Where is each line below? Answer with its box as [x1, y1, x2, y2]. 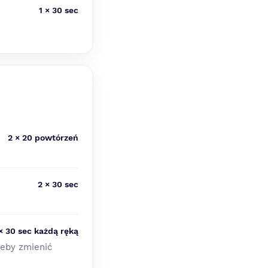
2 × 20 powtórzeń [8, 133, 78, 142]
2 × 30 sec [38, 179, 78, 189]
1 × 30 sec [39, 5, 78, 15]
